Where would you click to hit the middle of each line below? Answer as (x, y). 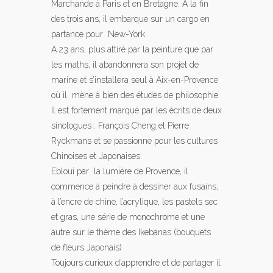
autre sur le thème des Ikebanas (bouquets (131, 232)
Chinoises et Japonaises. (97, 156)
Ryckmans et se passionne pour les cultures (134, 141)
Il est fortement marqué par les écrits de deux (136, 110)
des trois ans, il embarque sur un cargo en (130, 19)
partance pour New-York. (99, 34)
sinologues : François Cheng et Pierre (120, 126)
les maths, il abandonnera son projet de (125, 65)
